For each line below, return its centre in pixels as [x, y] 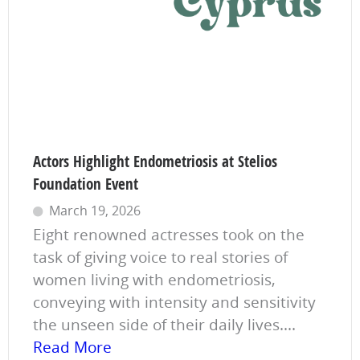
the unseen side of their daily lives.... [164, 324]
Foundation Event [86, 184]
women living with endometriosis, [154, 279]
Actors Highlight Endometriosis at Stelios [155, 161]
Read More [72, 347]
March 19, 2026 [95, 210]
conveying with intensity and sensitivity [174, 302]
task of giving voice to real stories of [160, 257]
